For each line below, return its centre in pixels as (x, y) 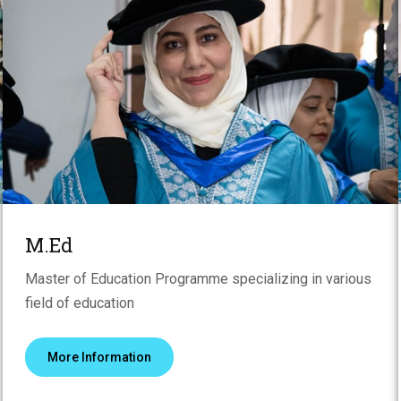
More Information (100, 357)
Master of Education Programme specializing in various (199, 278)
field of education (80, 303)
